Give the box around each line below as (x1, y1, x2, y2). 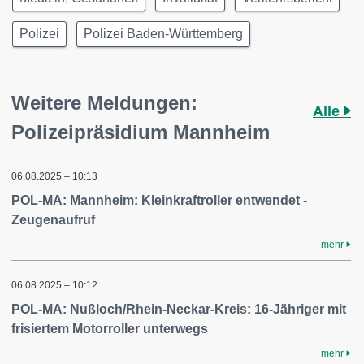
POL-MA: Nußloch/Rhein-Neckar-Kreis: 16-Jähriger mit (11, 302, 346, 316)
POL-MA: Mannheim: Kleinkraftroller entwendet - (11, 193, 307, 207)
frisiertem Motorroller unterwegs (11, 322, 208, 336)
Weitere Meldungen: (11, 92, 197, 114)
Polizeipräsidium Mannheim (11, 121, 270, 143)
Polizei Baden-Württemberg (84, 27, 243, 41)
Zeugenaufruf (11, 213, 95, 227)
